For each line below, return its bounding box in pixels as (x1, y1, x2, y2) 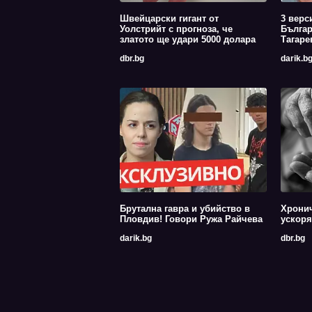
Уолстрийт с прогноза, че (120, 23, 233, 34)
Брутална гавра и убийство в (120, 203, 250, 214)
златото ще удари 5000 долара (120, 33, 256, 45)
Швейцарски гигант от (120, 13, 219, 24)
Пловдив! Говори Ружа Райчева (120, 213, 263, 224)
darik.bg (120, 233, 152, 243)
